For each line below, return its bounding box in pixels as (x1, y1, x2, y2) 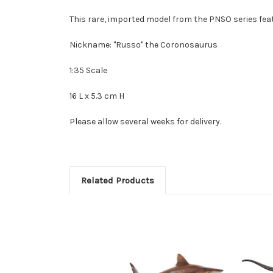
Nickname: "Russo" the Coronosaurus (69, 39, 218, 50)
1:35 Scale (69, 65, 107, 76)
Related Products (80, 174, 154, 186)
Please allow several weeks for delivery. (69, 116, 221, 127)
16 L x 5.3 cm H (69, 90, 124, 101)
